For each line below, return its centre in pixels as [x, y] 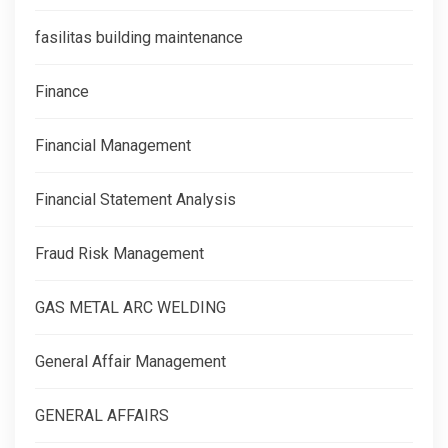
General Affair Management [130, 361]
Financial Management [113, 145]
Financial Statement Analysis [135, 199]
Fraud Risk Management [119, 253]
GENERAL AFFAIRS [102, 415]
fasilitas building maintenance [139, 37]
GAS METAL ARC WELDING [130, 307]
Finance [62, 91]
